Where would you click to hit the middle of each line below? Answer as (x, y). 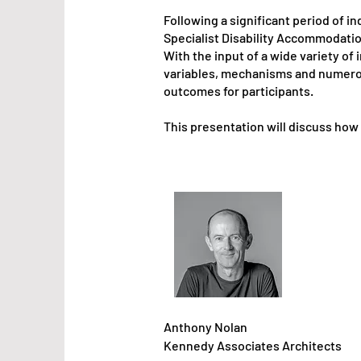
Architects (313, 345)
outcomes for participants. (239, 91)
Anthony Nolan (207, 327)
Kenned (186, 345)
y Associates (245, 345)
